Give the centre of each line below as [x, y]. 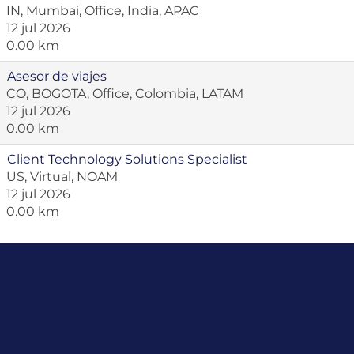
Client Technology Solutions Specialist [127, 159]
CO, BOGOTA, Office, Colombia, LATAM [125, 94]
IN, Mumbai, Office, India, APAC [103, 11]
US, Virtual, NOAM [62, 177]
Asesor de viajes [57, 76]
